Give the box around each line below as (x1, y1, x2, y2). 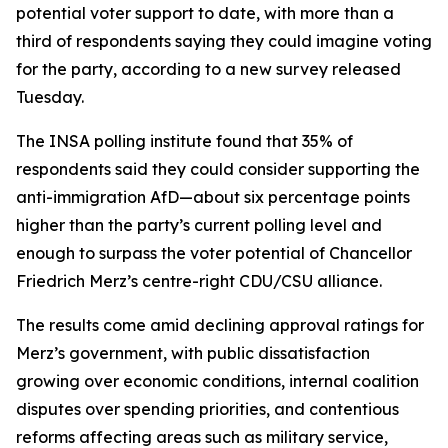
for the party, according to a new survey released (16, 59, 401, 79)
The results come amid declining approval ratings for (16, 315, 424, 335)
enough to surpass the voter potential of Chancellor (16, 243, 412, 263)
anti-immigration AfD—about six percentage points (16, 187, 410, 207)
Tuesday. (16, 87, 84, 107)
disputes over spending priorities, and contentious (16, 399, 399, 419)
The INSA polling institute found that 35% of (16, 131, 353, 151)
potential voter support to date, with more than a (16, 3, 394, 23)
